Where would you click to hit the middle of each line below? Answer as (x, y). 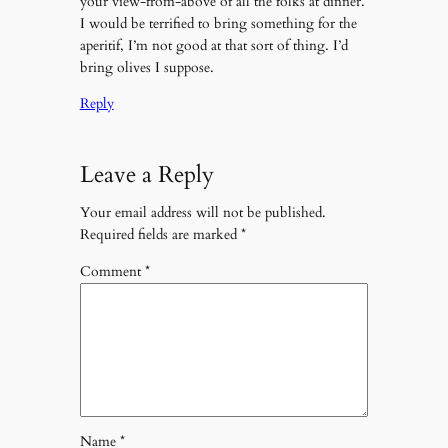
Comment (112, 271)
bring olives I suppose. (146, 67)
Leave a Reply (146, 174)
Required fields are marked (160, 235)
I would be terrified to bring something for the (218, 23)
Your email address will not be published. (202, 213)
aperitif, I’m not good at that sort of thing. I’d (213, 45)
